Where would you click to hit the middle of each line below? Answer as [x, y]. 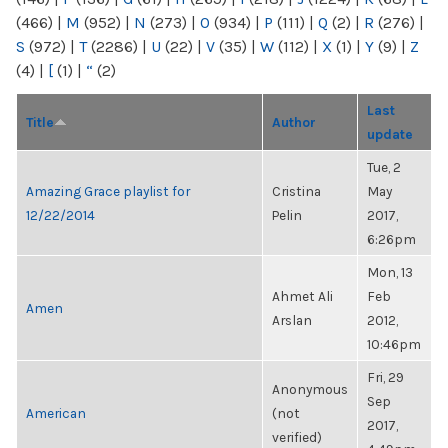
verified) [297, 437]
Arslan [292, 320]
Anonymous [310, 389]
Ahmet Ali [302, 296]
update [390, 134]
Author [294, 122]
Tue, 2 [384, 167]
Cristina [296, 191]
